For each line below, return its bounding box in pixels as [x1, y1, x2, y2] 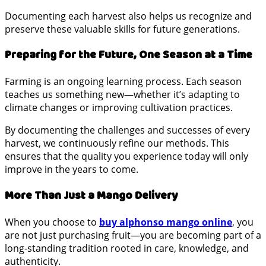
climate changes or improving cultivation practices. [5, 101, 233, 115]
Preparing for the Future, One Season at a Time [5, 46, 252, 64]
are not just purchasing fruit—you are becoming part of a [5, 228, 261, 242]
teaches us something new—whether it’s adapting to [5, 88, 240, 102]
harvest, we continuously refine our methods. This [5, 137, 229, 150]
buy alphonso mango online [99, 215, 232, 229]
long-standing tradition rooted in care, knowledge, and [5, 241, 249, 255]
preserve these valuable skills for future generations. [5, 22, 240, 36]
